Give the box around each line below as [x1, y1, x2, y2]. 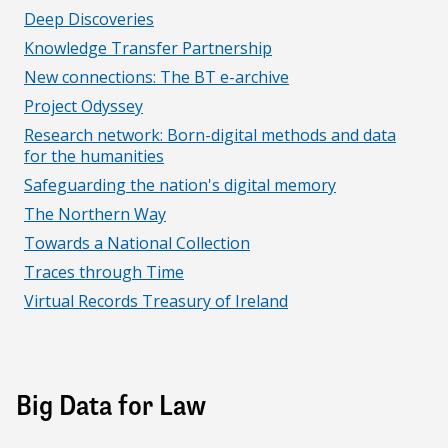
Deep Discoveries [24, 8, 154, 30]
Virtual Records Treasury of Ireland [24, 290, 288, 312]
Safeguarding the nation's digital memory [24, 174, 336, 196]
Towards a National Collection [24, 232, 250, 254]
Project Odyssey [24, 95, 143, 117]
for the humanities [24, 145, 164, 167]
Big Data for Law [16, 388, 206, 424]
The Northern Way [24, 203, 166, 225]
